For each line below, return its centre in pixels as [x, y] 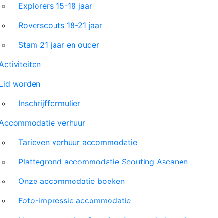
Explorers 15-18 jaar [55, 6]
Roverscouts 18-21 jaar [60, 25]
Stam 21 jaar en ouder [59, 45]
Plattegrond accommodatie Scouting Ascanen [103, 162]
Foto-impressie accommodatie [75, 200]
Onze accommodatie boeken [72, 181]
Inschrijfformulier [49, 103]
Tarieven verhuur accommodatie [78, 142]
